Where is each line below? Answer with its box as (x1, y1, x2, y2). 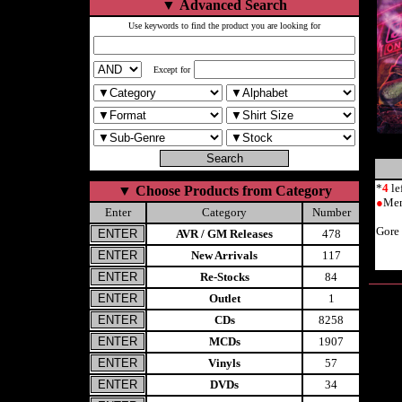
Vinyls (208, 356, 240, 370)
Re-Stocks (199, 270, 249, 284)
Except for (153, 65, 190, 74)
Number (311, 205, 351, 219)
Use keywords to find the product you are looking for (128, 21, 320, 31)
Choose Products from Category (135, 183, 332, 198)
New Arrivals (191, 249, 258, 262)
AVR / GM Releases (176, 227, 273, 240)
